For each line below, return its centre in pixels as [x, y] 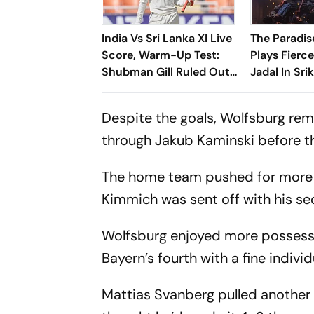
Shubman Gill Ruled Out [166, 71]
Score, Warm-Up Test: [161, 55]
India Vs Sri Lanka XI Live [167, 38]
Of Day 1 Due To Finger [161, 88]
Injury [117, 105]
